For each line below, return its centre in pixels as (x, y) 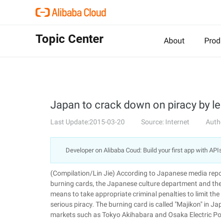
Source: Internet (165, 122)
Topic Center (70, 39)
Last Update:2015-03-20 (88, 122)
